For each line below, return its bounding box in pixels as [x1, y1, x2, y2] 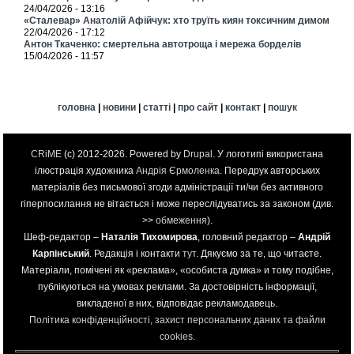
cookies [159, 331, 193, 343]
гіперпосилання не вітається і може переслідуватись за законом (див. [21, 198, 333, 210]
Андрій [298, 232, 330, 243]
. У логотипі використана [213, 149, 323, 160]
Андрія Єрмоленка [135, 165, 220, 177]
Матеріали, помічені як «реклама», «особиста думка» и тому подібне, [21, 265, 333, 277]
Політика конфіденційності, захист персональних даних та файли [28, 314, 326, 326]
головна [57, 102, 96, 114]
